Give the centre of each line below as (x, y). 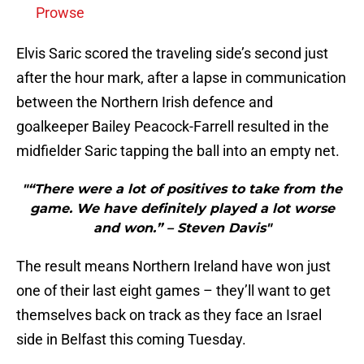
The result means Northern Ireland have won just (173, 266)
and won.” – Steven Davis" (182, 228)
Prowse (60, 13)
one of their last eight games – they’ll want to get (173, 291)
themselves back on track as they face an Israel (169, 315)
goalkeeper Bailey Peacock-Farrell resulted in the (173, 127)
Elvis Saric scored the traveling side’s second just (172, 54)
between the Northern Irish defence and (145, 102)
